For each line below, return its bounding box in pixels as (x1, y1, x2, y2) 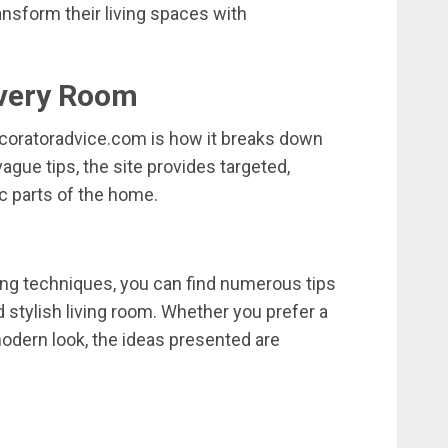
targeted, (220, 156, 290, 178)
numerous (220, 273, 306, 295)
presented (169, 329, 255, 351)
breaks (221, 128, 279, 150)
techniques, (23, 273, 120, 295)
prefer (266, 301, 319, 323)
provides (147, 156, 220, 178)
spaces (150, 3, 213, 25)
